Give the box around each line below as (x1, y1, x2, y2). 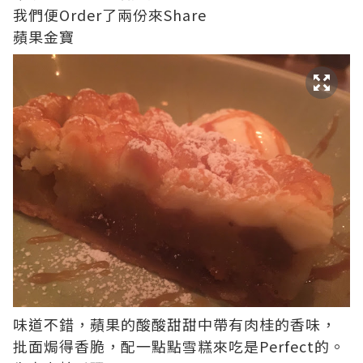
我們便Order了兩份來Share (13, 3, 207, 25)
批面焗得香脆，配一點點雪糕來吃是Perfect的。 (13, 335, 345, 357)
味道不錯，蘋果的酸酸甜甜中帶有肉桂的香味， (13, 313, 336, 335)
